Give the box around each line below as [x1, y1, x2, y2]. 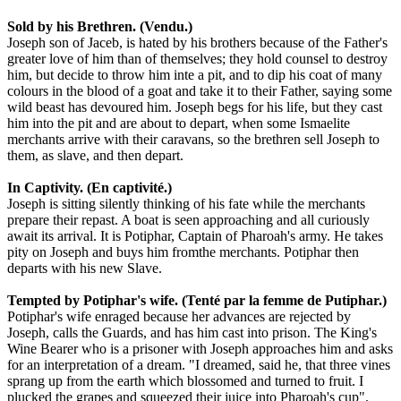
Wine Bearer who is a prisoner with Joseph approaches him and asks [7, 340, 393, 356]
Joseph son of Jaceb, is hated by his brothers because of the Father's [7, 34, 388, 50]
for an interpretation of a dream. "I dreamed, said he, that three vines [7, 356, 390, 372]
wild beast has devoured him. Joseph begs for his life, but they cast [7, 98, 382, 115]
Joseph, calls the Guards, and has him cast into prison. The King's [7, 324, 377, 340]
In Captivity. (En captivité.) [7, 179, 172, 195]
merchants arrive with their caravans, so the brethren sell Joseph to [7, 131, 380, 147]
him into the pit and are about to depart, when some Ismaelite [7, 115, 350, 131]
